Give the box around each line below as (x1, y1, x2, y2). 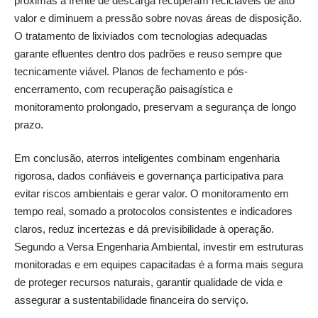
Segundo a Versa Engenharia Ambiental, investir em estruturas (14, 241, 304, 253)
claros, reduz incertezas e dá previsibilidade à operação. (14, 223, 274, 236)
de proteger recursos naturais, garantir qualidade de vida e (14, 276, 283, 289)
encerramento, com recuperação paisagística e (14, 82, 233, 95)
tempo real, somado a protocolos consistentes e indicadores (14, 205, 292, 218)
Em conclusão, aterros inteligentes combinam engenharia (14, 152, 280, 165)
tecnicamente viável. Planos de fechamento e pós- (14, 65, 248, 77)
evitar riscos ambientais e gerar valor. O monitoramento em (14, 187, 289, 200)
